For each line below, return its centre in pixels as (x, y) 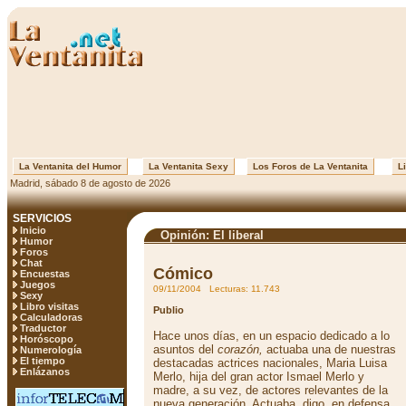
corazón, (240, 349)
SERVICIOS (42, 218)
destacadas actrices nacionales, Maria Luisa (270, 363)
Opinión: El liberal (210, 235)
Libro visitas (49, 306)
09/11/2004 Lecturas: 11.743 (217, 289)
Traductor (43, 328)
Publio (169, 310)
